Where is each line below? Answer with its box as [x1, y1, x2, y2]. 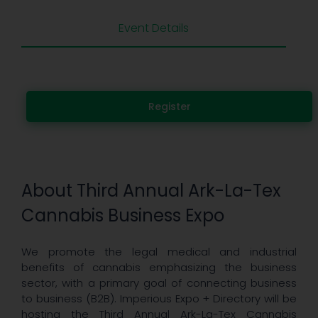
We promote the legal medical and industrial [21, 244, 297, 260]
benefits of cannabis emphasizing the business [21, 260, 297, 275]
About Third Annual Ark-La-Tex [21, 178, 281, 202]
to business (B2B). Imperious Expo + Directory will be [21, 291, 297, 307]
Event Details [119, 20, 189, 37]
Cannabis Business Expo [21, 203, 224, 227]
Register [148, 99, 191, 114]
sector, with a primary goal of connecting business [21, 275, 297, 291]
